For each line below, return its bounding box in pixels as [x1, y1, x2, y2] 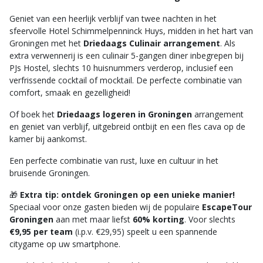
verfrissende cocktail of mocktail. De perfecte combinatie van [9, 75, 242, 86]
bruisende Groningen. [9, 167, 90, 178]
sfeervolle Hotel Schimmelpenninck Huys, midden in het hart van [9, 25, 253, 36]
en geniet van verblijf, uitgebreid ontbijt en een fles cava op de [9, 121, 245, 132]
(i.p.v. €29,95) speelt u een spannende [73, 226, 217, 237]
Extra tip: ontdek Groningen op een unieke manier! [20, 189, 235, 200]
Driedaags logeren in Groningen [57, 109, 192, 120]
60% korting [133, 214, 184, 225]
